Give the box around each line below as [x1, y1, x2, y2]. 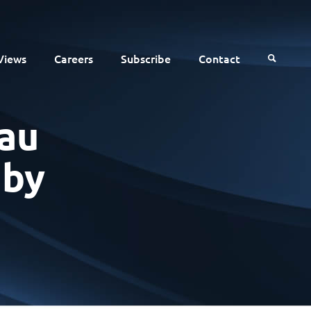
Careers [54, 51, 94, 66]
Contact [199, 51, 241, 66]
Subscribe [121, 51, 171, 66]
